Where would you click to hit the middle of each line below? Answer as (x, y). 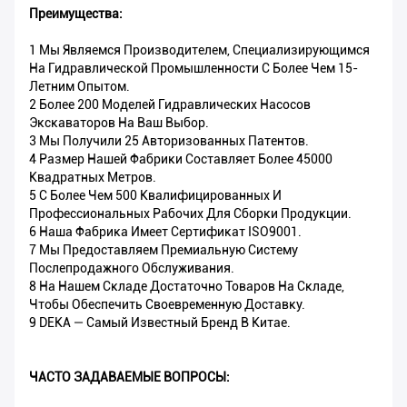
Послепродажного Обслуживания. (132, 268)
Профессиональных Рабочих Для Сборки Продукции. (190, 214)
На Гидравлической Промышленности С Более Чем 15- (194, 69)
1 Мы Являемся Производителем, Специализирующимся (199, 50)
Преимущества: (76, 14)
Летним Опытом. (79, 87)
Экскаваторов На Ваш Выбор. (119, 123)
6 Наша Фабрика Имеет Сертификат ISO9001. (165, 232)
